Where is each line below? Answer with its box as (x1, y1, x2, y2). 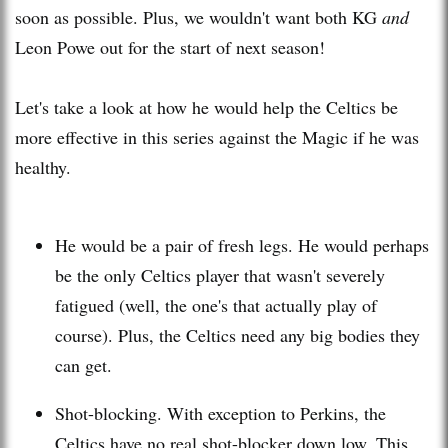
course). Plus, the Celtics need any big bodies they (55, 322, 420, 347)
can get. (55, 352, 112, 377)
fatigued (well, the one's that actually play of (55, 292, 377, 317)
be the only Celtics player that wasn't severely (55, 262, 385, 287)
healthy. (15, 154, 71, 179)
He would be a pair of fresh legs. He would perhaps (55, 232, 429, 257)
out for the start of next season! (95, 34, 325, 59)
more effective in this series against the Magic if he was (15, 124, 419, 149)
